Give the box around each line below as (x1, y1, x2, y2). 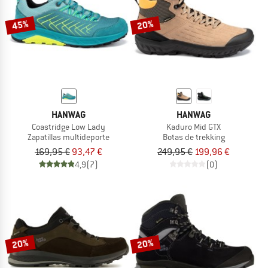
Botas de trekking (162, 131, 225, 142)
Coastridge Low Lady (32, 121, 105, 132)
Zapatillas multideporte (28, 131, 109, 142)
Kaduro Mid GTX (166, 121, 221, 132)
